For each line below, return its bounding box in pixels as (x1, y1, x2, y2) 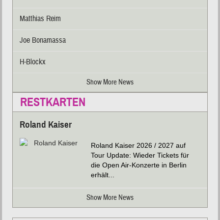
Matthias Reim (20, 14, 61, 24)
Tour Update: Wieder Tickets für (91, 151, 190, 160)
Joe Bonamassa (20, 35, 66, 46)
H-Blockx (20, 57, 46, 67)
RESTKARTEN (20, 95, 86, 110)
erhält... (91, 171, 115, 179)
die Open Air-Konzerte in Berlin (91, 161, 187, 169)
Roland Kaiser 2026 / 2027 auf (91, 141, 186, 150)
